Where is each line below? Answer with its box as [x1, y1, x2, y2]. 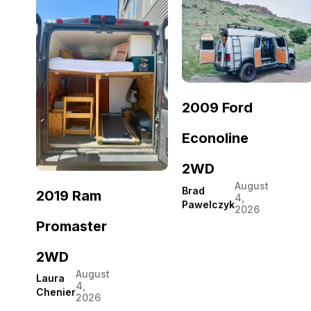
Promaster [36, 217, 107, 235]
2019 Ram [36, 187, 101, 204]
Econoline [182, 130, 249, 147]
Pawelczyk [182, 198, 235, 210]
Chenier [36, 286, 76, 299]
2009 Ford [182, 99, 253, 117]
